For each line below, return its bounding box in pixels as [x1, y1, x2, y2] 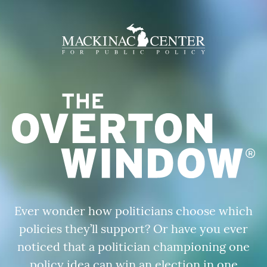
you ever [197, 221, 248, 237]
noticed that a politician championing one [17, 239, 250, 254]
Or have [153, 221, 197, 237]
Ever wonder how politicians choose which [14, 203, 253, 219]
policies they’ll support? [19, 221, 153, 237]
